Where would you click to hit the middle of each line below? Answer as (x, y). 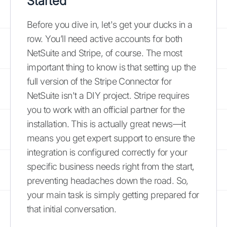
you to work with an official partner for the (106, 110)
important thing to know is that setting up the (111, 67)
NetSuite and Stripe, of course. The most (105, 53)
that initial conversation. (71, 209)
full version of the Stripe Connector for (99, 81)
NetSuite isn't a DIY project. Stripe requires (108, 96)
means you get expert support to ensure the (111, 138)
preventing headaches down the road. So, (108, 181)
